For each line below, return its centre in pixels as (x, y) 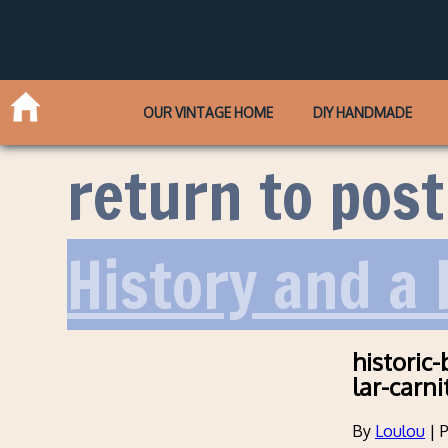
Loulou (400, 431)
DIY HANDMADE (362, 112)
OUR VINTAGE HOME (208, 112)
